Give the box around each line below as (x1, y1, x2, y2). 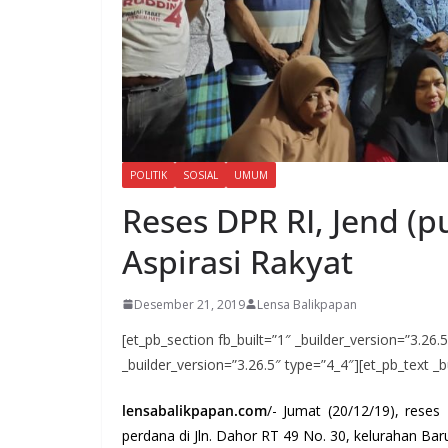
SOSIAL (183, 167, 218, 182)
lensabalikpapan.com (122, 400, 267, 420)
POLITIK (130, 167, 167, 182)
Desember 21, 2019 (134, 295, 245, 313)
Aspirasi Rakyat (122, 239, 353, 283)
